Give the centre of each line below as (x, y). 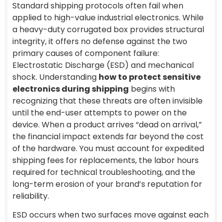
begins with (152, 89)
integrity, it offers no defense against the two (100, 41)
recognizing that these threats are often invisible (108, 101)
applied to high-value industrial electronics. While (108, 17)
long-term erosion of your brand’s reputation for (107, 184)
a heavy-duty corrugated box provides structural (108, 29)
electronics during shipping (71, 89)
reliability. (31, 196)
